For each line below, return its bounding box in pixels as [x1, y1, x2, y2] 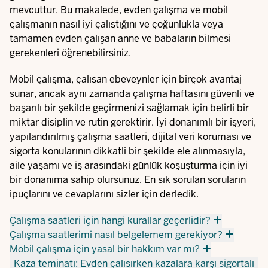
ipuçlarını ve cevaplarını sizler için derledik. [10, 188, 199, 200]
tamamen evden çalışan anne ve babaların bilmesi [10, 32, 231, 45]
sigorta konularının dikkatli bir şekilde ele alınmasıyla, [10, 145, 245, 157]
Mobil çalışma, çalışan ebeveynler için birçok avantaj [10, 73, 242, 86]
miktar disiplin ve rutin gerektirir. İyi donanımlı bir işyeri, [10, 116, 256, 129]
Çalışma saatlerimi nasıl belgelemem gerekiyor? [10, 229, 223, 241]
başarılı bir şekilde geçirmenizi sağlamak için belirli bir [10, 102, 249, 114]
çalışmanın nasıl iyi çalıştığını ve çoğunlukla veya [10, 18, 223, 31]
